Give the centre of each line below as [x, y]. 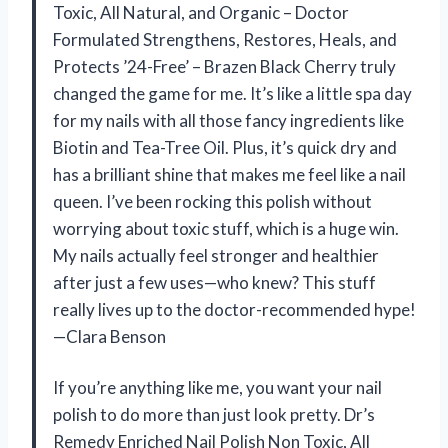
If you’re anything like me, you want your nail [217, 388]
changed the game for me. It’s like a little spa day [232, 94]
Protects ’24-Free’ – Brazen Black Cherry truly [224, 67]
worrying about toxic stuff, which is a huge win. [226, 229]
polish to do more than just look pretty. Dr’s [214, 415]
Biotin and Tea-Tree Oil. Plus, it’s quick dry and [225, 148]
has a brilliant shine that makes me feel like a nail [229, 175]
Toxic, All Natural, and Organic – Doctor [201, 13]
